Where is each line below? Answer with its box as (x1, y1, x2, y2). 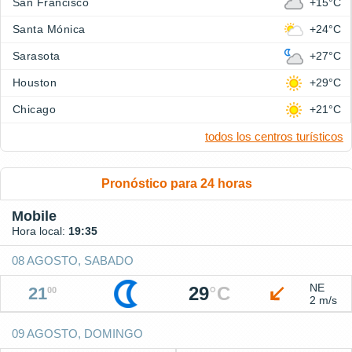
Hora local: (12, 225, 68, 237)
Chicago (13, 103, 57, 115)
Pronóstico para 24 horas (101, 177, 252, 190)
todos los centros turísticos (205, 130, 343, 143)
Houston (13, 76, 57, 89)
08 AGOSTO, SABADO (12, 254, 134, 267)
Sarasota (13, 49, 60, 62)
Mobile (12, 208, 57, 224)
